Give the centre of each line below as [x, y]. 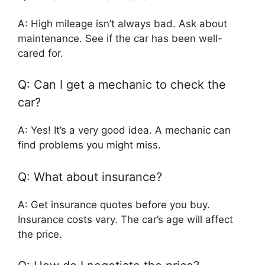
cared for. [41, 53]
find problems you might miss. [89, 145]
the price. [40, 234]
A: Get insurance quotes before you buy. [114, 204]
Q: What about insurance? [90, 177]
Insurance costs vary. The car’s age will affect [125, 219]
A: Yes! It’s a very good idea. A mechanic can [124, 130]
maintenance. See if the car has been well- [120, 38]
